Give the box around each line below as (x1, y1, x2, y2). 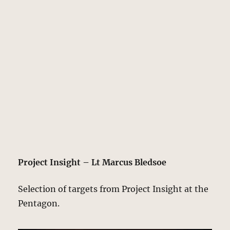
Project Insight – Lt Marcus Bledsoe (18, 157, 167, 167)
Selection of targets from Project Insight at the (18, 183, 209, 194)
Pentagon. (18, 198, 60, 208)
